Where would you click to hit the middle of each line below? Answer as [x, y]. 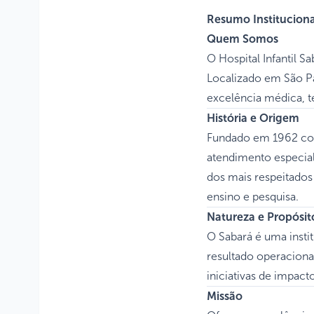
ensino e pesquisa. [253, 196]
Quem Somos [243, 39]
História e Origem [253, 118]
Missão [225, 296]
